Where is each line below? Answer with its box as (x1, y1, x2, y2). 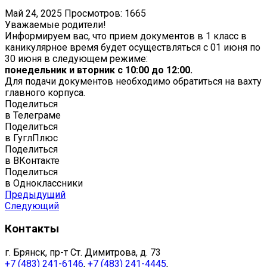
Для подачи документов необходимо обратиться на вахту (5, 75, 262, 87)
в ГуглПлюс (5, 132, 58, 144)
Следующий (5, 200, 59, 212)
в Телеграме (5, 109, 61, 121)
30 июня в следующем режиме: (5, 52, 148, 64)
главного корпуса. (5, 86, 88, 98)
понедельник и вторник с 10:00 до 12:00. (5, 64, 195, 76)
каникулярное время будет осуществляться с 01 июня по (5, 41, 260, 53)
